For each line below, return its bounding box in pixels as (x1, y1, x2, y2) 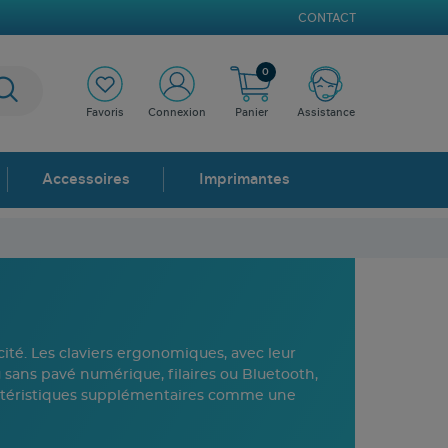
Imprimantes (199, 172, 291, 188)
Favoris (86, 107, 125, 119)
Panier (234, 107, 268, 119)
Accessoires (42, 172, 131, 188)
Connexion (148, 107, 207, 119)
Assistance (296, 107, 355, 119)
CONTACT (298, 12, 357, 24)
